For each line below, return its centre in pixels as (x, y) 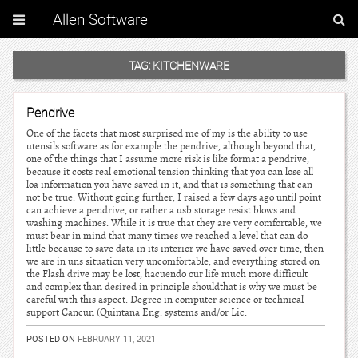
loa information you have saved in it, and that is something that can (169, 185)
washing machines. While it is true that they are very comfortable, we (174, 223)
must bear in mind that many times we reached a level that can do (167, 236)
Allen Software (100, 19)
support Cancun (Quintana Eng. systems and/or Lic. (137, 312)
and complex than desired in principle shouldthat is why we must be (172, 287)
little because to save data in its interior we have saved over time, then (175, 249)
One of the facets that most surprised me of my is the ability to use (167, 133)
